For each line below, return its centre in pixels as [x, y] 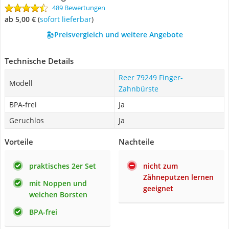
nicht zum [161, 166]
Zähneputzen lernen [178, 177]
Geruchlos [27, 120]
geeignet [158, 188]
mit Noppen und [58, 183]
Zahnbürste [139, 89]
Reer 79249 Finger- [151, 77]
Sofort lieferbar [67, 19]
